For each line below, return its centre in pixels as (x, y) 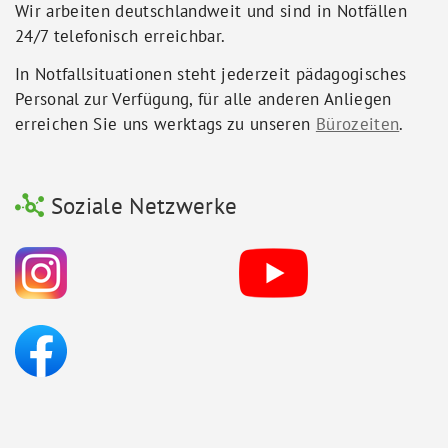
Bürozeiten (357, 123)
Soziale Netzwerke (141, 204)
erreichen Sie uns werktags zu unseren (165, 123)
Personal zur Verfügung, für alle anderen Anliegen (203, 98)
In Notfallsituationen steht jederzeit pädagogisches (211, 73)
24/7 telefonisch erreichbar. (120, 35)
